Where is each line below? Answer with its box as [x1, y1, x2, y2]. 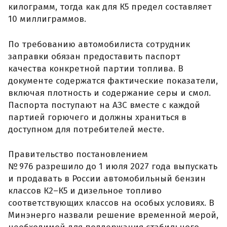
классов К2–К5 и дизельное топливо [8, 185, 162, 197]
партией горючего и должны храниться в [8, 111, 186, 123]
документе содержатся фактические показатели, [8, 75, 218, 86]
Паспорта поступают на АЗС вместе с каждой [8, 99, 200, 110]
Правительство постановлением [8, 149, 148, 160]
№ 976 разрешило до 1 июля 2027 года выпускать [8, 161, 217, 172]
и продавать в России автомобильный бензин [8, 173, 206, 184]
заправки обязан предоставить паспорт [8, 51, 180, 62]
